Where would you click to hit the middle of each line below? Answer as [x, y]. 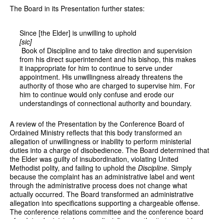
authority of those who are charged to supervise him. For [107, 85]
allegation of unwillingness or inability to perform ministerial [100, 141]
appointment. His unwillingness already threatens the [101, 77]
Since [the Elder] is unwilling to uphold [79, 33]
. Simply [179, 167]
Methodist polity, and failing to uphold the [74, 167]
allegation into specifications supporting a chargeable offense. [105, 203]
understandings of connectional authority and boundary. [106, 103]
